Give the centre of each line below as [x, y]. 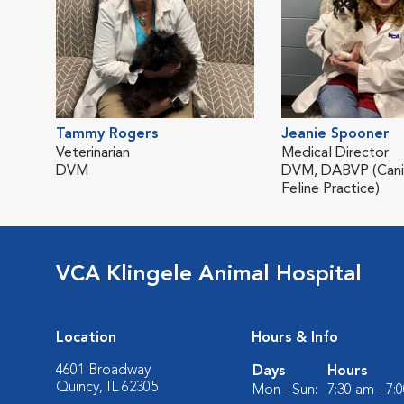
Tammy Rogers [107, 134]
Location [86, 338]
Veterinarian [93, 153]
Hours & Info [295, 338]
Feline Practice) [331, 189]
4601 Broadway [103, 371]
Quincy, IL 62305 [107, 388]
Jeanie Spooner [335, 134]
